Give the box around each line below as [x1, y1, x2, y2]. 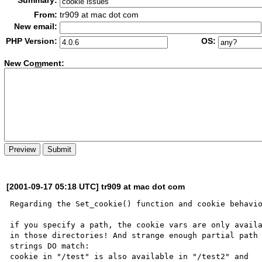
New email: [14, 22, 58, 31]
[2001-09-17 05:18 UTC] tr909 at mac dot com [6, 181, 185, 191]
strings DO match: [10, 241, 90, 250]
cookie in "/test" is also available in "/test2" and [10, 251, 254, 261]
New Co [4, 58, 35, 68]
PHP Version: [6, 36, 58, 46]
